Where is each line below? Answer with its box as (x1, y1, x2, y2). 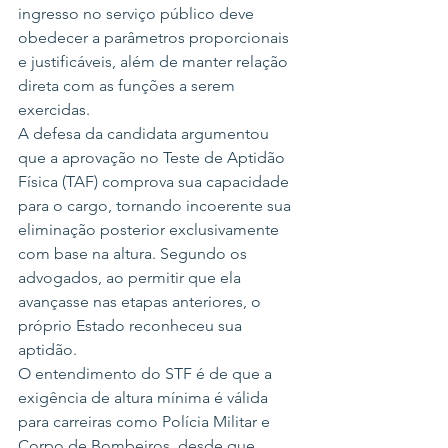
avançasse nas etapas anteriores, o (18, 292, 265, 312)
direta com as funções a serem (18, 76, 239, 96)
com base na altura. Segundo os (18, 244, 251, 264)
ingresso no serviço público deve (18, 4, 258, 24)
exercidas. (18, 100, 90, 120)
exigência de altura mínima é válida (18, 388, 272, 408)
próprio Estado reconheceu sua (18, 316, 246, 336)
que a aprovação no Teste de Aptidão (18, 148, 289, 168)
